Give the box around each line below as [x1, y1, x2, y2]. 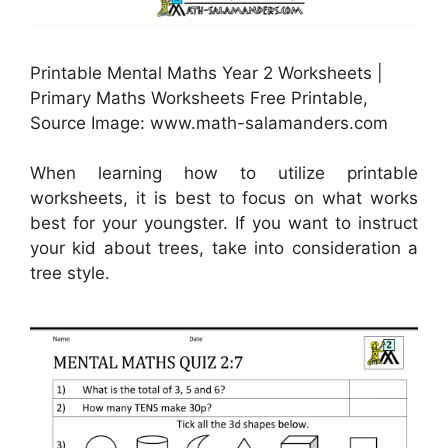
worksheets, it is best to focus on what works [30, 188, 418, 209]
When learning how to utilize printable [30, 163, 418, 184]
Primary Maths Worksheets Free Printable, [30, 87, 368, 108]
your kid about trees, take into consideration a [30, 238, 418, 259]
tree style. [30, 263, 110, 284]
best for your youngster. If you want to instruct [30, 213, 418, 234]
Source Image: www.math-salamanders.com [30, 112, 388, 133]
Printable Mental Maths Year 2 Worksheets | [30, 62, 383, 83]
